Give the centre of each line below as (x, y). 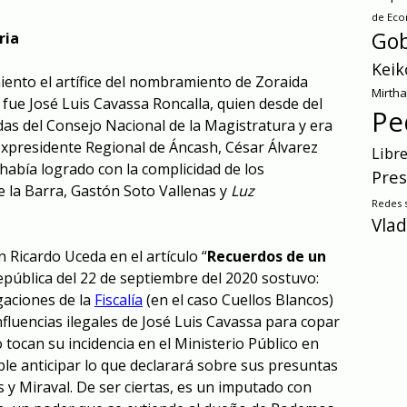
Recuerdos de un (267, 257)
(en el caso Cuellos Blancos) (238, 300)
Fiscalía (119, 300)
